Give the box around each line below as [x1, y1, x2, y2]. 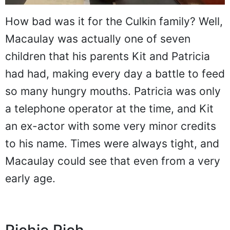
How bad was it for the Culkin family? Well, [5, 15, 223, 28]
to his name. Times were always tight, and [5, 137, 219, 150]
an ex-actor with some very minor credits [5, 120, 216, 133]
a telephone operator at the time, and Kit [5, 102, 214, 116]
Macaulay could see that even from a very [5, 155, 220, 168]
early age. [5, 172, 55, 185]
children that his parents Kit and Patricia [5, 50, 210, 63]
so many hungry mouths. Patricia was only [5, 85, 221, 98]
